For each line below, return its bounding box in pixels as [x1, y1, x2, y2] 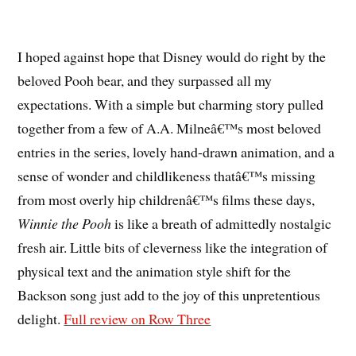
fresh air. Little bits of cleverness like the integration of [17, 238, 328, 257]
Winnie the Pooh [17, 214, 112, 234]
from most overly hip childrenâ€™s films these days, [17, 190, 315, 210]
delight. [17, 309, 64, 329]
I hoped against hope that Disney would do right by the [17, 47, 327, 67]
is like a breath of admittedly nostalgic [111, 214, 332, 234]
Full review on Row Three [64, 309, 211, 329]
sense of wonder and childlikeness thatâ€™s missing [17, 166, 316, 186]
